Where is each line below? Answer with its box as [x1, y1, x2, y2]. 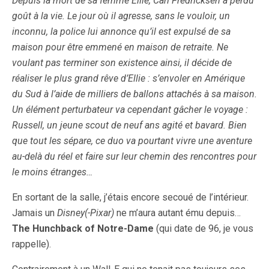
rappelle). [12, 238, 51, 250]
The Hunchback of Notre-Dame [12, 223, 154, 235]
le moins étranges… [12, 166, 92, 178]
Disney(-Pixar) [57, 207, 114, 219]
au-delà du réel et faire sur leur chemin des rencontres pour [12, 151, 256, 163]
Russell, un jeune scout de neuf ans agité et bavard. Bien [12, 119, 247, 131]
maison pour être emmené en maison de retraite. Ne [12, 41, 228, 53]
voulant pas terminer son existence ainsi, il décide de [12, 57, 232, 69]
